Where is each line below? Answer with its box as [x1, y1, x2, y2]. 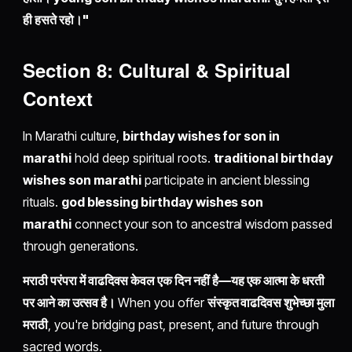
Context [23, 85, 93, 112]
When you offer [115, 295, 207, 311]
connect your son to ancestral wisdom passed [71, 216, 332, 233]
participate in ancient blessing [141, 172, 310, 189]
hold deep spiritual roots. [71, 150, 214, 167]
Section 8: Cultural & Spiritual [23, 57, 291, 84]
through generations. [23, 238, 139, 255]
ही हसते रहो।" [23, 12, 89, 28]
